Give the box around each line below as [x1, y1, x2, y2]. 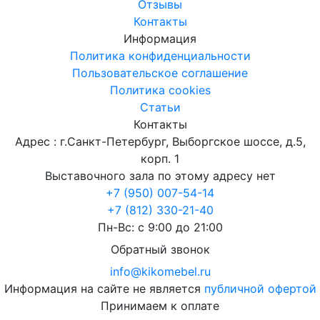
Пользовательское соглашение [72, 65, 248, 80]
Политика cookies [109, 82, 211, 97]
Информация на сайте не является [4, 281, 204, 296]
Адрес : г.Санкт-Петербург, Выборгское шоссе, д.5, [14, 134, 306, 149]
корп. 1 [141, 151, 179, 166]
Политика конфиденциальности [69, 48, 251, 63]
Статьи [139, 99, 181, 114]
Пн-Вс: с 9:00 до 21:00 [97, 219, 223, 234]
